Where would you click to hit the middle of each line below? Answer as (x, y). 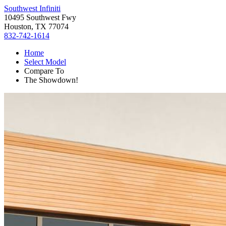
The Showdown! (51, 80)
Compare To (44, 71)
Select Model (45, 62)
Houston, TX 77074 (36, 26)
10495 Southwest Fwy (40, 17)
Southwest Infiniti (32, 8)
